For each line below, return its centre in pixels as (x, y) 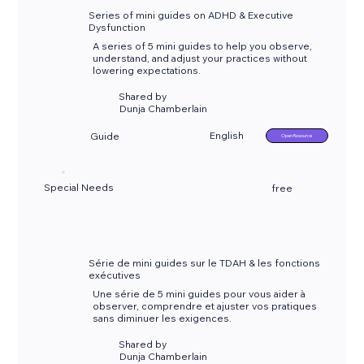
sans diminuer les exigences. (162, 318)
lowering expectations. (147, 71)
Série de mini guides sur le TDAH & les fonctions (205, 263)
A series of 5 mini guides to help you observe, (203, 46)
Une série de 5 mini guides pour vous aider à (199, 294)
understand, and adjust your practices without (200, 58)
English (227, 136)
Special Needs (79, 188)
